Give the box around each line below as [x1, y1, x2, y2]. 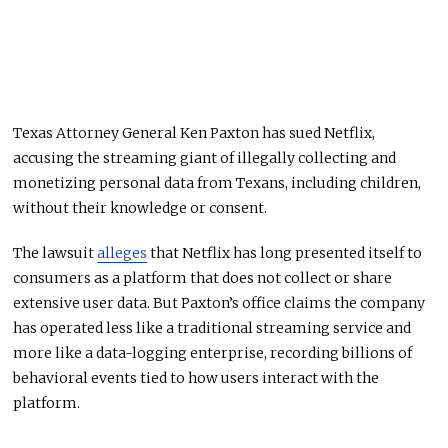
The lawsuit [13, 243, 98, 262]
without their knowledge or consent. [13, 198, 268, 217]
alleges [97, 243, 148, 262]
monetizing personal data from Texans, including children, [13, 173, 422, 192]
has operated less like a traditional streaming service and [13, 318, 412, 337]
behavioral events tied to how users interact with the [13, 368, 380, 387]
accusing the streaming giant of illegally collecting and [13, 148, 397, 167]
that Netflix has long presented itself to [147, 243, 423, 262]
